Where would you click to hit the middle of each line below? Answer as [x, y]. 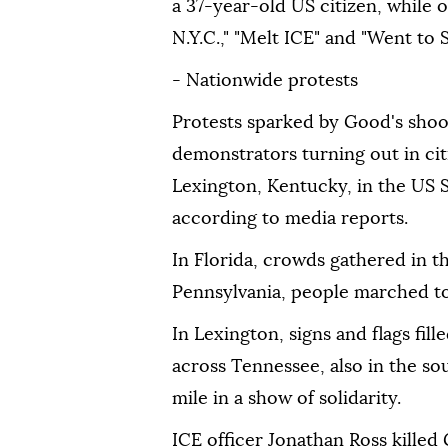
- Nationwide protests [265, 80]
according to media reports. [290, 218]
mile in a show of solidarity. [286, 398]
